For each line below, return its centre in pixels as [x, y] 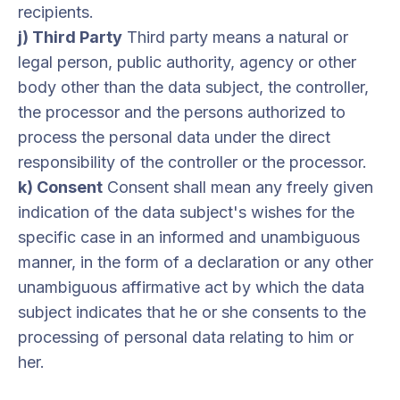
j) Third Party [70, 37]
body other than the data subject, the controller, [193, 87]
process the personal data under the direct [174, 137]
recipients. [56, 12]
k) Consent [60, 187]
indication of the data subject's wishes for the [186, 212]
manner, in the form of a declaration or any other [196, 262]
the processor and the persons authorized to [182, 112]
